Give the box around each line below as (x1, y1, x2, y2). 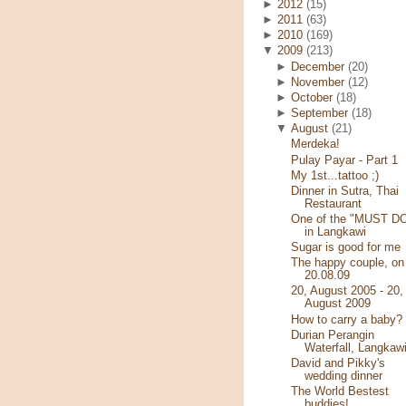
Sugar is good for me (290, 241, 401, 255)
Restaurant (304, 197, 362, 210)
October (291, 91, 333, 104)
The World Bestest (290, 385, 389, 399)
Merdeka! (290, 138, 340, 151)
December (291, 60, 345, 73)
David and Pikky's (290, 356, 385, 370)
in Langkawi (304, 225, 366, 238)
